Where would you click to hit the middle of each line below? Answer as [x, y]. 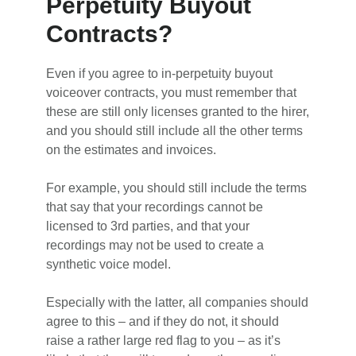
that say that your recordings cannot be [155, 207]
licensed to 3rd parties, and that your [148, 226]
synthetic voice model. [109, 265]
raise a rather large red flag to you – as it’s [164, 341]
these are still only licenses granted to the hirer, [178, 112]
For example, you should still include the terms [177, 188]
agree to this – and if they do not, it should [163, 322]
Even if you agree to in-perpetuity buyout [160, 74]
